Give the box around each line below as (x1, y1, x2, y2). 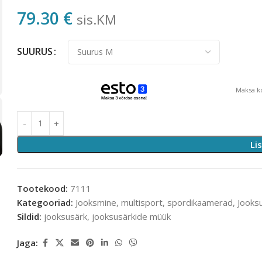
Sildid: (17, 210, 42, 222)
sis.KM (77, 10, 117, 29)
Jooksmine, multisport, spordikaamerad (75, 196, 233, 208)
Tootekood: (17, 182, 71, 194)
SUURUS (17, 44, 53, 58)
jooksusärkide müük (92, 210, 171, 222)
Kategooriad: (17, 196, 74, 208)
